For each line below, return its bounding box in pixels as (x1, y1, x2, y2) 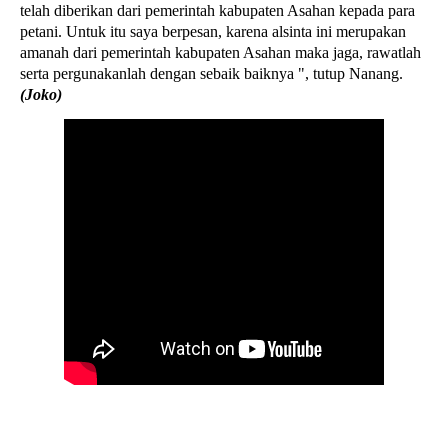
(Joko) (20, 86, 62, 103)
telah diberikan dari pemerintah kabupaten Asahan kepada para (20, 2, 415, 19)
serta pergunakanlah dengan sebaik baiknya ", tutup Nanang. (20, 65, 403, 82)
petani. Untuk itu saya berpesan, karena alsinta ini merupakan (20, 23, 406, 40)
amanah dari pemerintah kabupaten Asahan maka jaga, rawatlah (20, 44, 421, 61)
